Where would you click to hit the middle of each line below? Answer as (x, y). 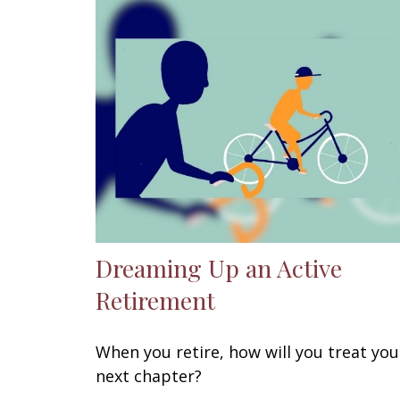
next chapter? (149, 375)
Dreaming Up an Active (219, 267)
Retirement (155, 300)
